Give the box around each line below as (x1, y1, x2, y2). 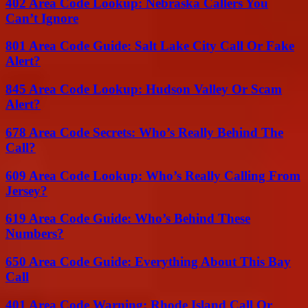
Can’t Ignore (5, 10, 78, 25)
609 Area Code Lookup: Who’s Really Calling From (5, 168, 300, 183)
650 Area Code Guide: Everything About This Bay (5, 254, 291, 269)
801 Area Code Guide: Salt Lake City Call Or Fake (5, 38, 294, 54)
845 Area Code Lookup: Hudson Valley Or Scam (5, 82, 282, 97)
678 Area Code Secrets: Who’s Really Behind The (5, 124, 283, 140)
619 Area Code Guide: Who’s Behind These (5, 211, 250, 226)
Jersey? (5, 183, 47, 198)
